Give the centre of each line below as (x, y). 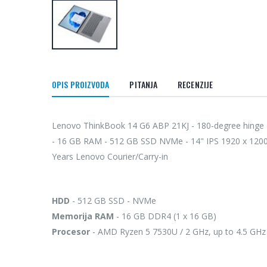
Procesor (71, 231)
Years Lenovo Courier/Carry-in (110, 156)
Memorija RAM (83, 216)
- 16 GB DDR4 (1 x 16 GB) (165, 216)
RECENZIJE (195, 84)
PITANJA (144, 84)
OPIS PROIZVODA (81, 84)
